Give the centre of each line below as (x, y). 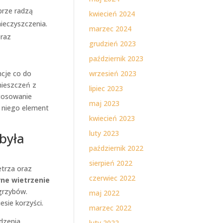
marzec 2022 (111, 208)
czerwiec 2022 (112, 178)
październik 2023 (116, 58)
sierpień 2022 (111, 163)
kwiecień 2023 (112, 118)
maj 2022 (105, 193)
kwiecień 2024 (112, 14)
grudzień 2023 (113, 44)
